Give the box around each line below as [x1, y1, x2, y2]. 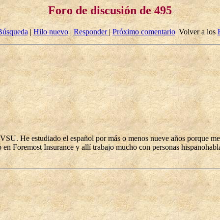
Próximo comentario [112, 27, 175, 36]
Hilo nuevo [33, 27, 68, 36]
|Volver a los [175, 27, 218, 36]
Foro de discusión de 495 [48, 4, 172, 17]
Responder [73, 27, 109, 36]
